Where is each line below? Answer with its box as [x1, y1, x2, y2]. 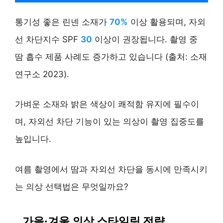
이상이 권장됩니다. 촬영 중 [92, 34, 198, 44]
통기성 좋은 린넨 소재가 [15, 16, 110, 27]
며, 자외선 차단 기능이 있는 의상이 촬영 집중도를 [15, 116, 204, 127]
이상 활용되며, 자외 [128, 16, 206, 27]
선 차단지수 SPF [15, 34, 81, 44]
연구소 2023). [15, 69, 69, 79]
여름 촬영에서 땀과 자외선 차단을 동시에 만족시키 [15, 164, 208, 174]
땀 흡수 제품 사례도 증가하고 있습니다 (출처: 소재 [15, 51, 207, 62]
